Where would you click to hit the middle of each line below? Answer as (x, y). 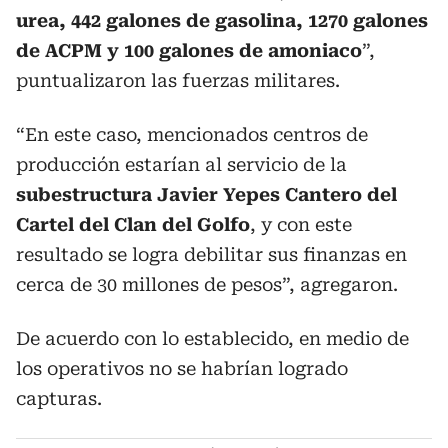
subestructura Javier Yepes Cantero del (206, 194)
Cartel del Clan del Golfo (133, 224)
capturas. (59, 398)
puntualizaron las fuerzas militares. (178, 80)
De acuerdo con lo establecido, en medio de (212, 338)
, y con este (301, 224)
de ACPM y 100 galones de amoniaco (189, 50)
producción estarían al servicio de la (181, 164)
